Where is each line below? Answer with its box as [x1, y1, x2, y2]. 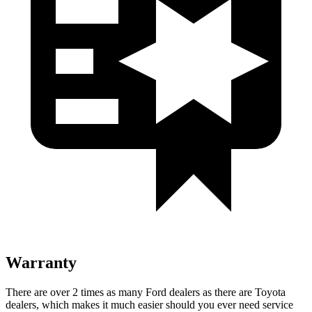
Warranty [6, 253, 77, 272]
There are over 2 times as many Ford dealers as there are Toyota [6, 286, 286, 298]
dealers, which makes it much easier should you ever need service [6, 298, 293, 311]
